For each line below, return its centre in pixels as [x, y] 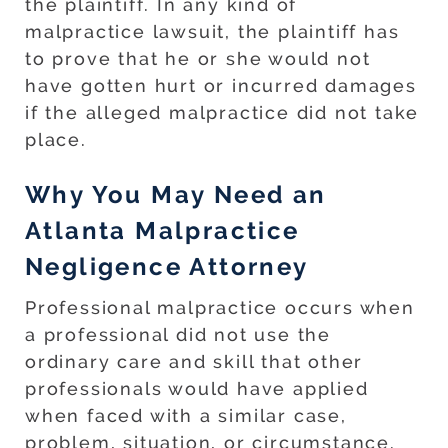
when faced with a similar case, [186, 416]
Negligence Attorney [167, 267]
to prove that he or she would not [198, 59]
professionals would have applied [197, 389]
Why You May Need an [176, 195]
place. [56, 140]
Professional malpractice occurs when [220, 308]
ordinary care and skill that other [194, 362]
